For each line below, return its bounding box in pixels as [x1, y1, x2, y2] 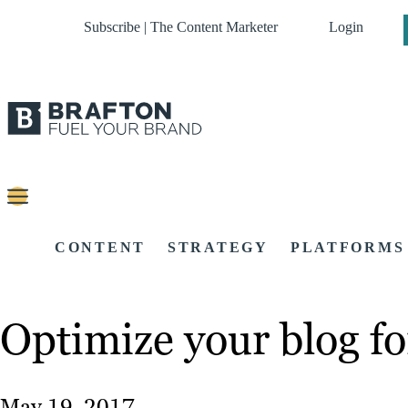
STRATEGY [168, 240, 269, 256]
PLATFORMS [290, 240, 405, 256]
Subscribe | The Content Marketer [84, 19, 278, 35]
